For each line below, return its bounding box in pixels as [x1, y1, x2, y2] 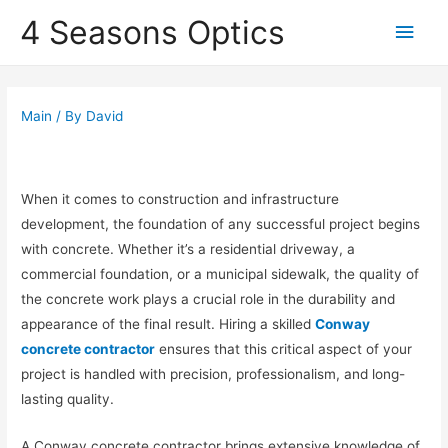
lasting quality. [21, 390, 115, 407]
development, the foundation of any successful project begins [21, 215, 421, 232]
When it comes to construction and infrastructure [21, 190, 340, 207]
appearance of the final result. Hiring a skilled [21, 315, 316, 332]
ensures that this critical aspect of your [155, 340, 413, 357]
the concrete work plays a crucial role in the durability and [21, 290, 396, 307]
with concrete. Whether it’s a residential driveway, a [21, 240, 356, 257]
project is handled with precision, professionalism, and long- [21, 365, 406, 382]
